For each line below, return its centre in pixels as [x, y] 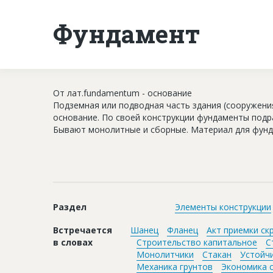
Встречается [83, 230]
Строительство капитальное [197, 242]
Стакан [217, 254]
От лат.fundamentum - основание [122, 93]
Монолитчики [165, 254]
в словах [73, 242]
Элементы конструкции [223, 207]
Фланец [183, 230]
